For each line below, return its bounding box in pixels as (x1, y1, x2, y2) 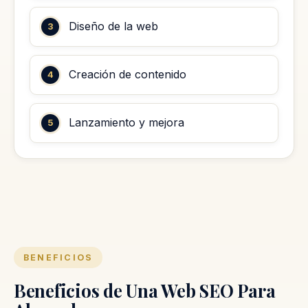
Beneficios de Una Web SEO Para (14, 278, 276, 302)
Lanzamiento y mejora (69, 115, 184, 130)
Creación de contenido (69, 67, 186, 82)
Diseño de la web (69, 19, 158, 34)
